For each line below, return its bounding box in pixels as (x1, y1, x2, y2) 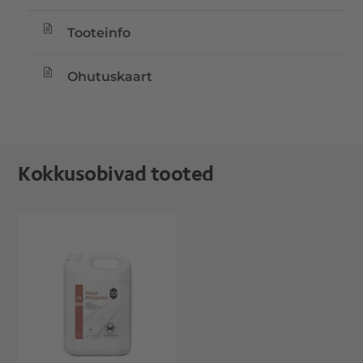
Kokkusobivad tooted (18, 160, 214, 187)
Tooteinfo (67, 24, 131, 41)
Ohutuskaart (67, 69, 153, 85)
